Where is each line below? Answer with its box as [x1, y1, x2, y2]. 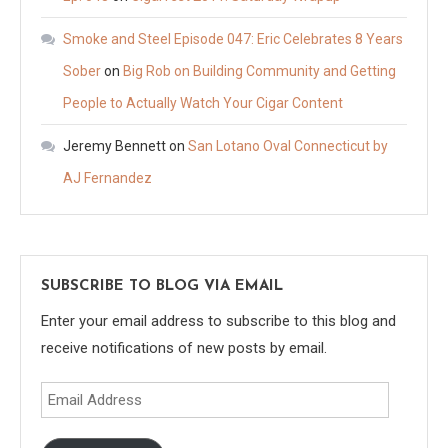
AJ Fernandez [63, 169, 152, 186]
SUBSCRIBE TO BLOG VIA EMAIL [41, 278, 283, 294]
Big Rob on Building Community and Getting [123, 62, 396, 79]
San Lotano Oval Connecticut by [188, 137, 388, 154]
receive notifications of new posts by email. [41, 338, 327, 357]
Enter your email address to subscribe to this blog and [41, 311, 396, 330]
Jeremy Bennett [63, 137, 166, 154]
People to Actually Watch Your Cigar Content [63, 94, 343, 111]
